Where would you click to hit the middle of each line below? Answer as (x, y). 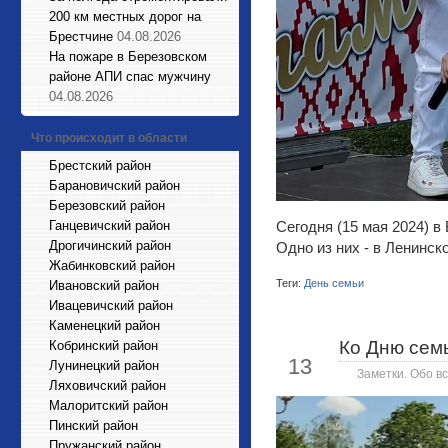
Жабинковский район (112, 265)
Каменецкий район (104, 325)
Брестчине (81, 36)
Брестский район (100, 165)
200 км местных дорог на (125, 16)
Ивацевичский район (111, 305)
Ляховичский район (107, 385)
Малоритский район (108, 405)
